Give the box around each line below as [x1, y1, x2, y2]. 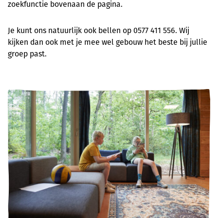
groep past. [8, 49, 47, 58]
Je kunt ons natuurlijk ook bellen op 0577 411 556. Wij [8, 25, 189, 35]
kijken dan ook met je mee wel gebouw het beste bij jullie [8, 37, 207, 47]
